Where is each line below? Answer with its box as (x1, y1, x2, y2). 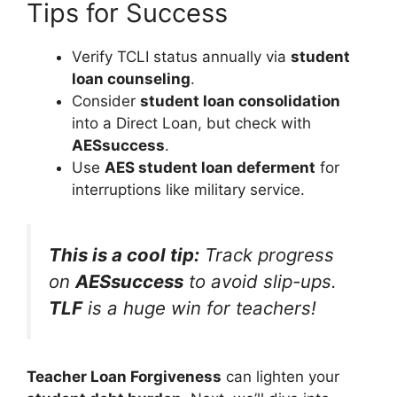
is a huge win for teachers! (82, 296, 316, 319)
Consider (72, 92, 140, 111)
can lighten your (222, 368, 339, 386)
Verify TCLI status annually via (72, 48, 291, 66)
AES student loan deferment (105, 159, 315, 177)
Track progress (199, 243, 334, 266)
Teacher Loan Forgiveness (27, 368, 222, 386)
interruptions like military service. (72, 181, 305, 199)
